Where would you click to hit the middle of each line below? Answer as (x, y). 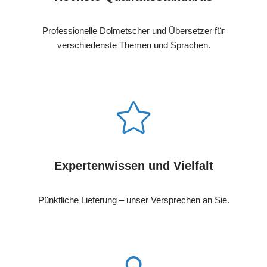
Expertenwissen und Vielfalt (133, 165)
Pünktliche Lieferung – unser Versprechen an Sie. (133, 200)
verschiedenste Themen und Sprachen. (133, 45)
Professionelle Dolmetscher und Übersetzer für (133, 30)
